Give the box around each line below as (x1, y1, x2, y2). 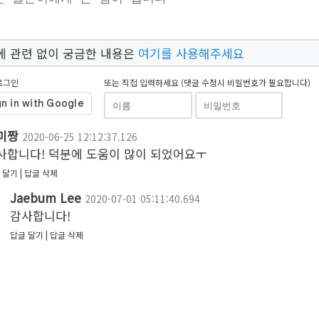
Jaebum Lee (9, 189, 81, 207)
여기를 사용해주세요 (137, 44, 244, 63)
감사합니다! (9, 206, 70, 225)
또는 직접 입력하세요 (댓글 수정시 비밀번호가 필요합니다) (104, 75, 311, 88)
